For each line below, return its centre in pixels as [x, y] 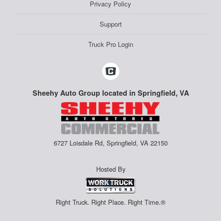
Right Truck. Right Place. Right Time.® [110, 202]
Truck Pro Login [110, 44]
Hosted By [110, 169]
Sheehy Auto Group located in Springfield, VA [110, 93]
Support [110, 24]
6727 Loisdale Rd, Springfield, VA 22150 [110, 143]
